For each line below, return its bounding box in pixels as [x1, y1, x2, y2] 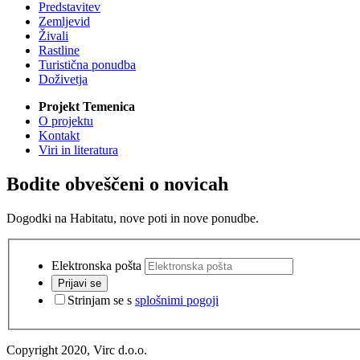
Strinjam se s [67, 292, 135, 307]
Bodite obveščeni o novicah [6, 174, 228, 195]
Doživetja [39, 72, 88, 87]
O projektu [39, 114, 93, 129]
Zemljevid [39, 14, 90, 29]
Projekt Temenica [39, 100, 135, 114]
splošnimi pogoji [135, 292, 219, 307]
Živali [39, 29, 68, 43]
